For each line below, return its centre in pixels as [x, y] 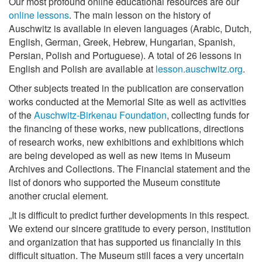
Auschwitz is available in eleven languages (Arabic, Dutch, [130, 28]
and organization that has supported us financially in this [125, 242]
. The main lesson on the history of [140, 15]
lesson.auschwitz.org [199, 69]
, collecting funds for [208, 115]
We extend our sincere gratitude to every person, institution [130, 228]
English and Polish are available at [82, 69]
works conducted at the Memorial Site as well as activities [127, 101]
